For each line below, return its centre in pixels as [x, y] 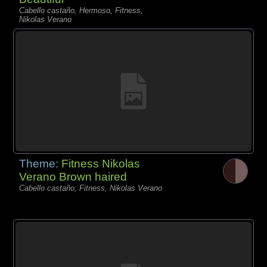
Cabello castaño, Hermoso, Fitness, [81, 10]
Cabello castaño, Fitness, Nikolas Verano [91, 188]
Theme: [41, 163]
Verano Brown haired [73, 176]
